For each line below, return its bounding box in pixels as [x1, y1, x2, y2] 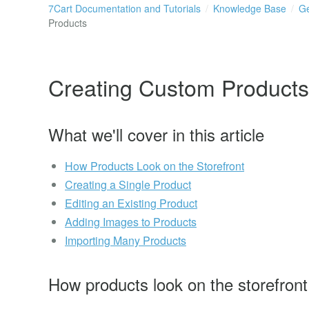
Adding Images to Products [65, 214, 197, 230]
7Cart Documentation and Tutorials [48, 1, 201, 15]
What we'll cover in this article [48, 122, 264, 146]
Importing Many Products [65, 232, 186, 248]
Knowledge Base [213, 1, 286, 15]
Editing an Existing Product [65, 195, 197, 211]
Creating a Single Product [65, 177, 191, 192]
